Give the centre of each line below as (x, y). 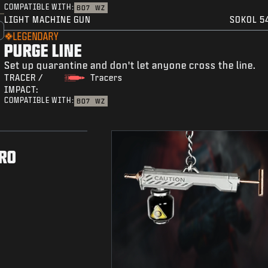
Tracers (106, 78)
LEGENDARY (36, 36)
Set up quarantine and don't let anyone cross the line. (130, 65)
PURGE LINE (43, 50)
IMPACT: (22, 90)
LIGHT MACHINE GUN (48, 20)
